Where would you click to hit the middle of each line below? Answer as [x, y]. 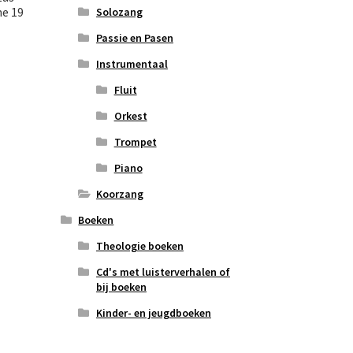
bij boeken [121, 287]
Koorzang [119, 194]
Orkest [130, 116]
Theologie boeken [139, 246]
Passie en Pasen [134, 38]
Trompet [135, 142]
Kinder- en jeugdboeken [153, 313]
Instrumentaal [132, 64]
